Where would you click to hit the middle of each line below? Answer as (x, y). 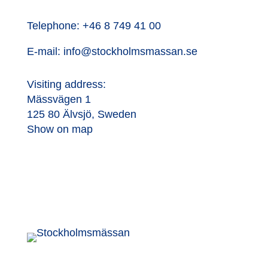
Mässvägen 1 (59, 100)
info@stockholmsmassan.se (130, 52)
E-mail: (45, 52)
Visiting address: (66, 85)
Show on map (60, 130)
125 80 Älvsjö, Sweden (81, 115)
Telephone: (54, 26)
